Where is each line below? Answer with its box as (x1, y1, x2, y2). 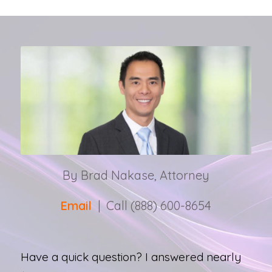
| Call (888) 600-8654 (92, 197, 212, 213)
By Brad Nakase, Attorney (62, 167, 209, 183)
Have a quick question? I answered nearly (20, 249, 241, 264)
